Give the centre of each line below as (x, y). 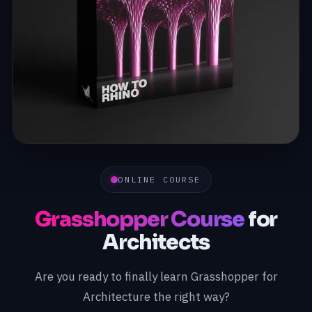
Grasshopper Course (140, 219)
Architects (156, 242)
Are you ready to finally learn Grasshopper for (156, 276)
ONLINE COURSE (159, 179)
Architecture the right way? (156, 297)
